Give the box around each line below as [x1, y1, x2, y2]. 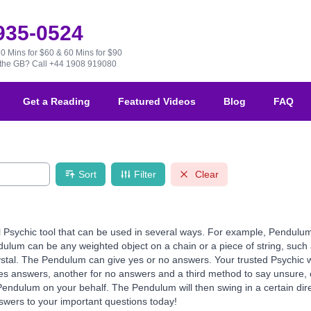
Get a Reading [23, 96, 90, 108]
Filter [134, 169, 156, 180]
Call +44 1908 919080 [31, 59, 117, 69]
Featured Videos [118, 96, 196, 108]
